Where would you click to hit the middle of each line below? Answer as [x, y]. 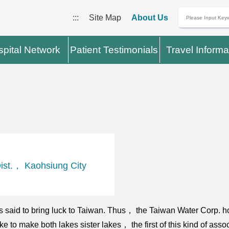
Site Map [105, 18]
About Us [150, 18]
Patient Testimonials [114, 50]
